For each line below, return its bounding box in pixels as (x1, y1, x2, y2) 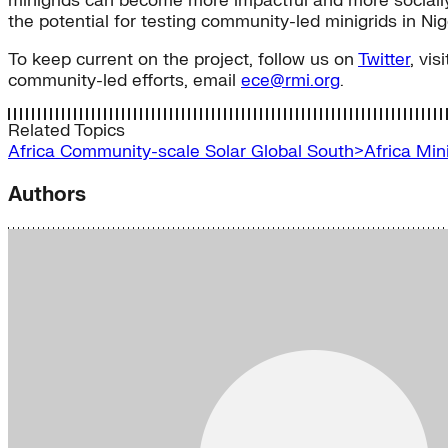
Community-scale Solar (60, 141, 251, 163)
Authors (8, 182, 86, 208)
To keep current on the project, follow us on (8, 49, 358, 71)
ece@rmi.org (241, 70, 340, 92)
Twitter (358, 49, 410, 71)
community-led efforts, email (8, 70, 241, 92)
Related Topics (8, 120, 125, 142)
